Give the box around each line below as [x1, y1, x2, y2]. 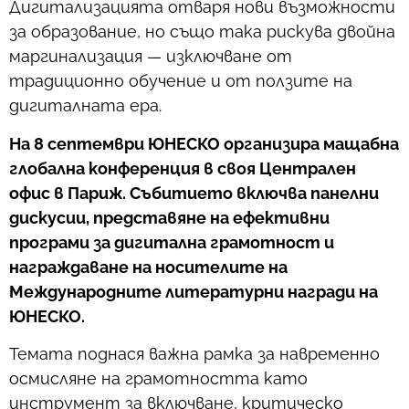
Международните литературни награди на [9, 281, 378, 301]
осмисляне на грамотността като [9, 368, 308, 388]
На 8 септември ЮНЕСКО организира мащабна [9, 133, 399, 153]
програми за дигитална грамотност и [9, 232, 334, 252]
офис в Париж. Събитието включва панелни [9, 183, 379, 203]
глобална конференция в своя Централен [9, 158, 356, 178]
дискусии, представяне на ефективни [9, 207, 330, 227]
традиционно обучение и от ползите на [9, 71, 352, 91]
